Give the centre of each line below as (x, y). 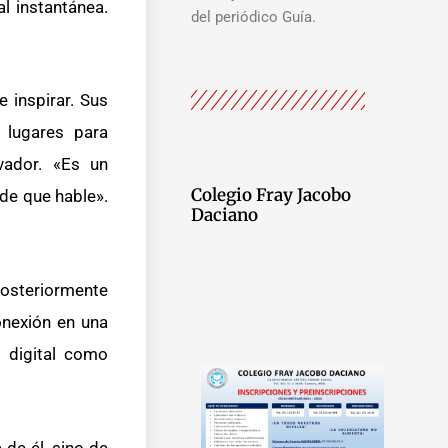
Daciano (224, 214)
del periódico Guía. (253, 16)
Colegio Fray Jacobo (270, 194)
